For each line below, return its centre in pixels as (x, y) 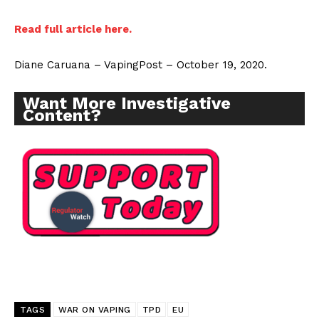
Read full (40, 30)
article (84, 30)
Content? (62, 116)
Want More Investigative (127, 104)
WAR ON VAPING (95, 310)
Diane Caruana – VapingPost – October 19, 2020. (141, 65)
